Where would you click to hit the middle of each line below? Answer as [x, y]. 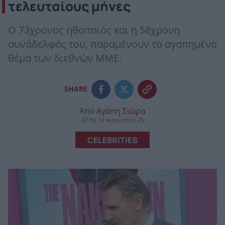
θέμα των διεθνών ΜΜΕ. [65, 59]
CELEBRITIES [113, 140]
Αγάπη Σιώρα [121, 111]
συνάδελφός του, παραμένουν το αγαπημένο [113, 44]
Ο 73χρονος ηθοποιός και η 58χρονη [94, 30]
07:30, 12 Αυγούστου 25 [113, 120]
